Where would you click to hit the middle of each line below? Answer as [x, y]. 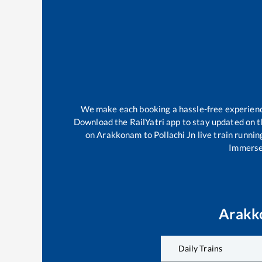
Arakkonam [119, 135]
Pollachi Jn [175, 135]
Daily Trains [200, 248]
